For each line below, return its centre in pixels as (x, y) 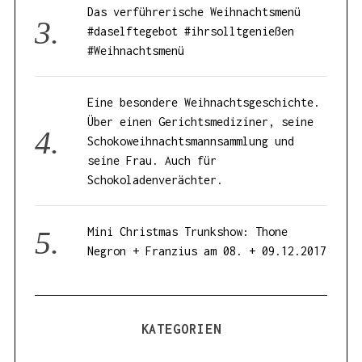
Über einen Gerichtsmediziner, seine (201, 122)
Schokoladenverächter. (156, 180)
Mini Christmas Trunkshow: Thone (188, 232)
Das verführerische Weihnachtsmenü (194, 12)
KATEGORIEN (181, 329)
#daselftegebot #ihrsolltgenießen (191, 32)
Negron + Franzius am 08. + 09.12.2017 (207, 251)
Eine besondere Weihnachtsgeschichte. (204, 103)
